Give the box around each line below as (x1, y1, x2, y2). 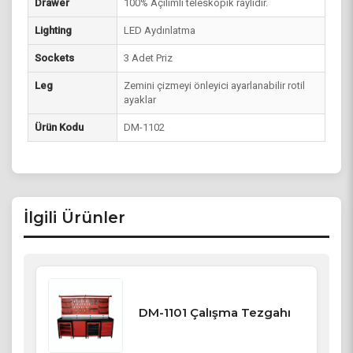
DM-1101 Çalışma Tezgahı (139, 305, 292, 321)
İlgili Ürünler (24, 208, 125, 227)
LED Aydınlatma (124, 24, 195, 36)
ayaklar (124, 94, 156, 106)
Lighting (35, 24, 72, 36)
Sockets (35, 52, 74, 64)
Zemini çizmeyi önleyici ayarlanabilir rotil (124, 80, 305, 91)
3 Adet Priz (124, 52, 173, 64)
